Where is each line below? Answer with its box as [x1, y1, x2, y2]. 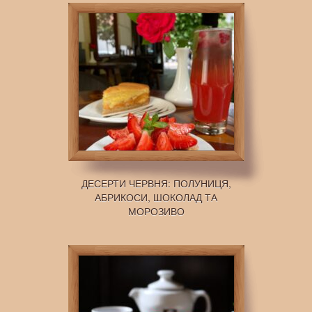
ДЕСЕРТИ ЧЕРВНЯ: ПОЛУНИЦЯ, [81, 176, 231, 190]
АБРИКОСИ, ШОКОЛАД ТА [95, 190, 217, 204]
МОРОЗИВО [127, 204, 185, 218]
